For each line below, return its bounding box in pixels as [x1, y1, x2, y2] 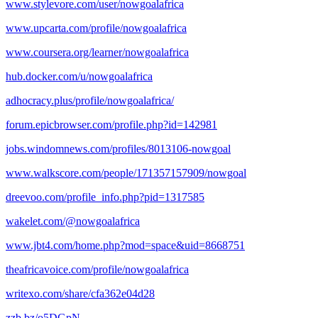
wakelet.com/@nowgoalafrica [6, 214, 140, 227]
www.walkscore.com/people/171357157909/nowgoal [6, 166, 246, 179]
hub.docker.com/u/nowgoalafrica [6, 70, 153, 82]
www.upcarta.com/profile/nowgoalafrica [6, 21, 187, 34]
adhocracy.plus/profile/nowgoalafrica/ [6, 94, 174, 106]
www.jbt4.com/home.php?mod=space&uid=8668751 [6, 238, 245, 251]
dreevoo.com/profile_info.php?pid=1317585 [6, 190, 204, 203]
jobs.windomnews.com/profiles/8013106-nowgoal [6, 142, 231, 155]
